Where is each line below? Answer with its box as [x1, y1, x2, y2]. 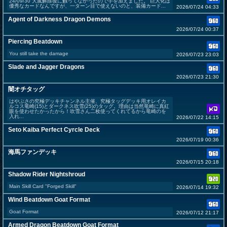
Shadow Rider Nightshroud [8, 171, 85, 178]
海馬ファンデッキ [8, 148, 57, 156]
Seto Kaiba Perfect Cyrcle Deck [8, 126, 100, 134]
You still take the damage [9, 51, 68, 57]
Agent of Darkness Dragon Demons [8, 16, 111, 23]
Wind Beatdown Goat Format [8, 196, 90, 204]
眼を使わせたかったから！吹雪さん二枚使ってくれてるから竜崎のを [9, 108, 166, 115]
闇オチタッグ [8, 86, 45, 93]
